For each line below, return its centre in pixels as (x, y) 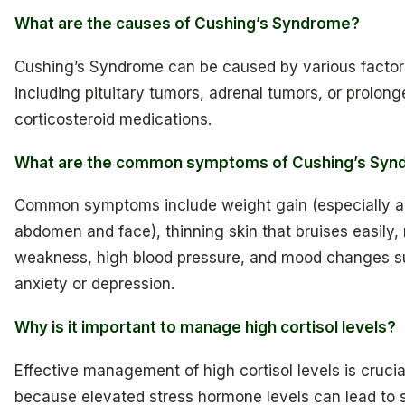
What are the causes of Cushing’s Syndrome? (187, 24)
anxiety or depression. (94, 284)
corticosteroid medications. (113, 120)
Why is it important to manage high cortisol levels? (205, 328)
